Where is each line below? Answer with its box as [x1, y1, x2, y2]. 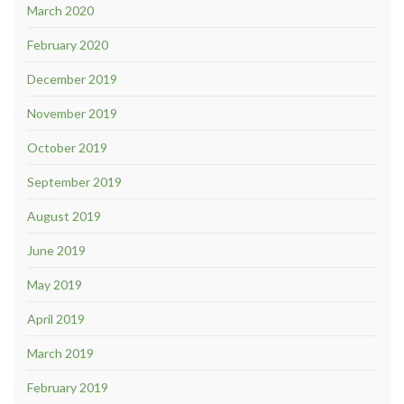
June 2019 [27, 242, 86, 258]
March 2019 [27, 344, 94, 361]
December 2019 [27, 70, 117, 87]
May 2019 [27, 276, 82, 292]
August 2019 [27, 207, 101, 224]
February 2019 [27, 379, 108, 395]
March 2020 [27, 2, 94, 18]
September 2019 [27, 173, 122, 189]
